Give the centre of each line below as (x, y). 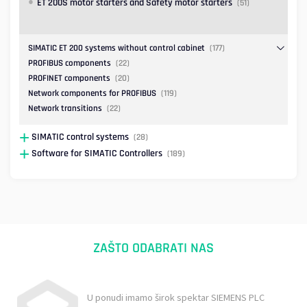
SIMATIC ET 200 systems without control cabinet (116, 48)
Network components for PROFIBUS (92, 94)
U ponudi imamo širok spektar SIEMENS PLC (175, 297)
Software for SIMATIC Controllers (97, 153)
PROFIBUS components (70, 63)
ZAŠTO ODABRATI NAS (153, 248)
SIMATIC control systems (81, 137)
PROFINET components (69, 78)
